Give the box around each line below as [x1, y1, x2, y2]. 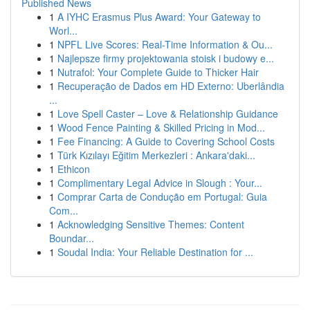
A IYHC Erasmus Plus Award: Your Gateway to [57, 10, 261, 24]
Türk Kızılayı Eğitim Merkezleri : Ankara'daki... [57, 148, 255, 162]
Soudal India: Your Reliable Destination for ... [57, 245, 253, 259]
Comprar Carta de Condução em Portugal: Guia [57, 190, 267, 203]
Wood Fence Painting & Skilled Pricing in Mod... [57, 120, 265, 134]
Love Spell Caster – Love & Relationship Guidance [57, 107, 278, 120]
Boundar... [49, 231, 94, 245]
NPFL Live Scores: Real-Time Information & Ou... [57, 37, 273, 51]
